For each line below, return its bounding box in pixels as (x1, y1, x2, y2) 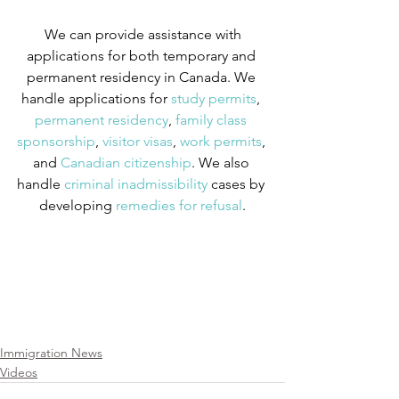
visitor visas (98, 132, 173, 150)
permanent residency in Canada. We (26, 68, 259, 85)
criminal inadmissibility (61, 175, 208, 192)
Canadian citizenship (56, 153, 191, 171)
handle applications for (21, 89, 167, 107)
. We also (191, 153, 253, 171)
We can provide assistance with (44, 25, 245, 43)
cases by (208, 175, 268, 192)
